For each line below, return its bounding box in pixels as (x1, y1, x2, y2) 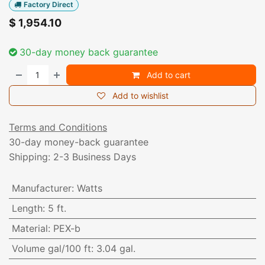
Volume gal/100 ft (11, 243, 91, 255)
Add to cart (144, 70, 191, 80)
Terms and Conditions (9, 121, 107, 134)
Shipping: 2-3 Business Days (9, 151, 136, 163)
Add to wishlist (112, 91, 169, 101)
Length (11, 202, 43, 215)
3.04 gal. (96, 243, 135, 255)
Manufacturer (11, 182, 72, 195)
